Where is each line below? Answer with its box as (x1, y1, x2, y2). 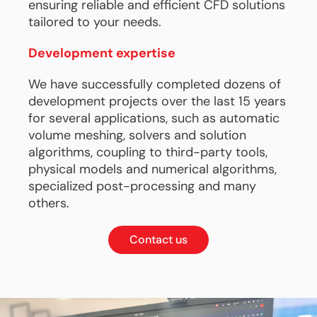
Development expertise (28, 45, 175, 62)
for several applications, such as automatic (28, 110, 279, 127)
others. (28, 195, 69, 212)
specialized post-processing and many (28, 178, 256, 195)
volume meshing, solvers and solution (28, 127, 246, 144)
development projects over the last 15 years (28, 93, 286, 110)
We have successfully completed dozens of (28, 76, 281, 93)
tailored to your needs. (28, 13, 161, 30)
